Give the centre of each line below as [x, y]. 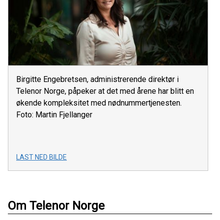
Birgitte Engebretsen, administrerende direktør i [97, 80]
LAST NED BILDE [41, 157]
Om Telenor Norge [56, 206]
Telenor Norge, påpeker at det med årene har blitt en [105, 91]
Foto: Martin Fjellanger [54, 115]
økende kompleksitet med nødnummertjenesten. [99, 103]
